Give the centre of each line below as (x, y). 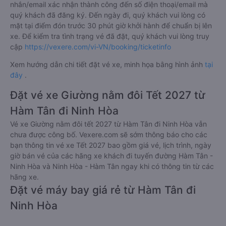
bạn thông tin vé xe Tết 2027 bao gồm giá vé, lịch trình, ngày (111, 145)
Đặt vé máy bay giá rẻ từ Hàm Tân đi (103, 190)
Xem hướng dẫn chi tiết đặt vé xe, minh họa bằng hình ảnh (107, 64)
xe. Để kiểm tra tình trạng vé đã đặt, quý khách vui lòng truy (110, 36)
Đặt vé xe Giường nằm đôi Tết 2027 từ (108, 95)
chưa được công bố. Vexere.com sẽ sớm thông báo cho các (109, 134)
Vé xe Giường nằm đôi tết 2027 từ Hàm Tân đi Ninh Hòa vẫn (108, 124)
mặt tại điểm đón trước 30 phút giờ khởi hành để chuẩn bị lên (111, 25)
